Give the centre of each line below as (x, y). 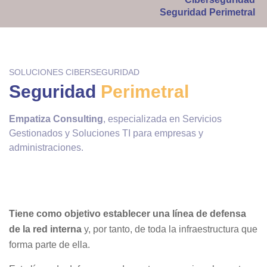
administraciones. (46, 148)
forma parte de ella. (49, 245)
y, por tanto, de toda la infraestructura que (170, 229)
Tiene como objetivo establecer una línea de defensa (128, 214)
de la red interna (45, 229)
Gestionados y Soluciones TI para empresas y (106, 133)
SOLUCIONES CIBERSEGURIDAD (74, 72)
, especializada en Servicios (162, 119)
